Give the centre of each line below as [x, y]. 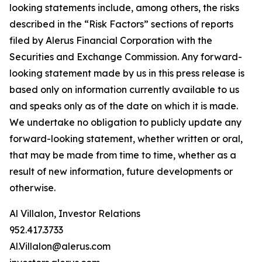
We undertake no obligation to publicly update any [125, 122]
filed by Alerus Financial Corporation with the [111, 40]
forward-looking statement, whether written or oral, [126, 139]
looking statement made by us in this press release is [127, 73]
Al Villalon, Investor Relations [75, 213]
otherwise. [34, 188]
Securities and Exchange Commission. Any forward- [126, 57]
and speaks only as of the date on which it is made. [124, 106]
